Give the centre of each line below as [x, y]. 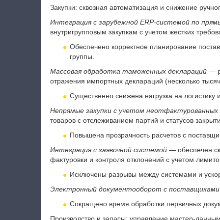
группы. [82, 56]
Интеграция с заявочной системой [108, 150]
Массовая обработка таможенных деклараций [128, 71]
